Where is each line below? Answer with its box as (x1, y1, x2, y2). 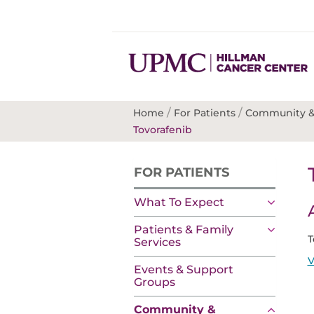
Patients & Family (134, 223, 233, 236)
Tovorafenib (133, 123, 192, 136)
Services (134, 235, 181, 249)
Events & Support (134, 263, 233, 276)
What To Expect (134, 196, 224, 209)
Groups (134, 275, 175, 289)
